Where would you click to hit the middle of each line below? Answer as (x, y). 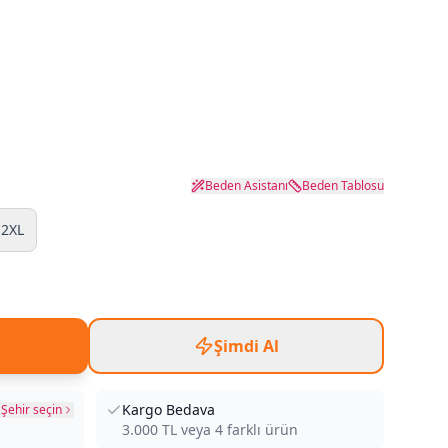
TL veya (186, 429)
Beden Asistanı (246, 185)
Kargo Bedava (168, 409)
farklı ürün (260, 429)
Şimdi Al (246, 346)
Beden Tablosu (343, 185)
